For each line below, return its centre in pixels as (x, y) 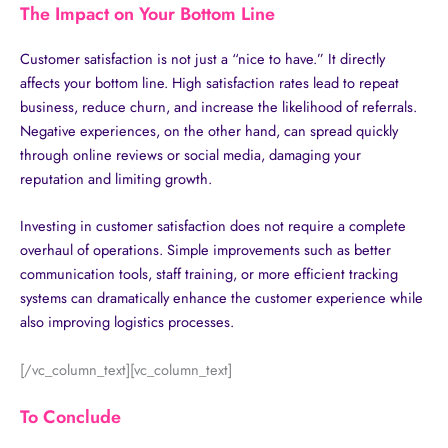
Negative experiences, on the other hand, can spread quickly (209, 130)
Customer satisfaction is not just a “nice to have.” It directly (202, 58)
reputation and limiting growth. (116, 178)
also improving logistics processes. (127, 322)
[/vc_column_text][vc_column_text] (126, 369)
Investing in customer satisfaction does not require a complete (213, 226)
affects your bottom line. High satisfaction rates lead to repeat (209, 82)
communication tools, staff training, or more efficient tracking (209, 274)
